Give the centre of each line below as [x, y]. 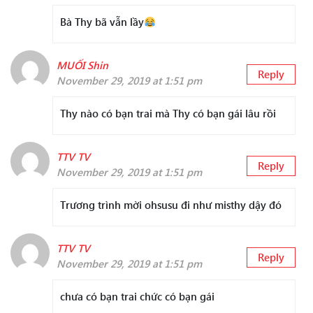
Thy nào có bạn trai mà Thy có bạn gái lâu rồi [168, 114]
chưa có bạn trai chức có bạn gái [137, 297]
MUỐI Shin [82, 65]
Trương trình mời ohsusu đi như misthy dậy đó [171, 205]
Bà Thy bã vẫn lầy [102, 22]
